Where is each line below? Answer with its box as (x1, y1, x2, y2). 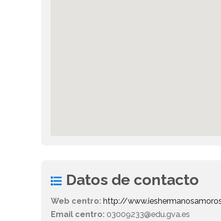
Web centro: (51, 196, 102, 206)
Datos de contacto (66, 171, 199, 189)
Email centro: (51, 210, 105, 220)
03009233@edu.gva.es (105, 210, 190, 220)
